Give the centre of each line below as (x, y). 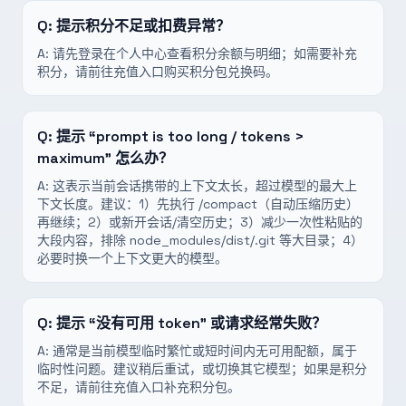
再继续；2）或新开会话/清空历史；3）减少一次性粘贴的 (200, 222)
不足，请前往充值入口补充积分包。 (139, 387)
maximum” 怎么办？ (105, 158)
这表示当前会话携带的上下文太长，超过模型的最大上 (205, 186)
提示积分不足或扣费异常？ (143, 26)
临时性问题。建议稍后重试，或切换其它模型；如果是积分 (202, 369)
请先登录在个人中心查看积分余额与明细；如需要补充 (205, 53)
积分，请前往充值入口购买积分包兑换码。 (158, 72)
